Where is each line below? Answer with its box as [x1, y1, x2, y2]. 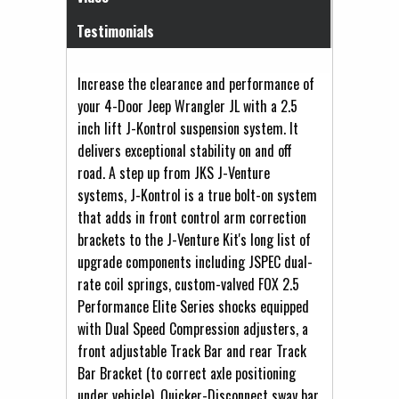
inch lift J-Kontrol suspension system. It [77, 117, 298, 139]
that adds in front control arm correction [77, 206, 306, 228]
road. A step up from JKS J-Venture [77, 161, 270, 183]
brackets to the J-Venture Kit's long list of [77, 228, 311, 250]
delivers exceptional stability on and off [77, 139, 292, 161]
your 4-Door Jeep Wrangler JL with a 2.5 [77, 94, 297, 117]
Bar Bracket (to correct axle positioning [77, 362, 296, 384]
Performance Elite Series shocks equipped [77, 295, 309, 317]
